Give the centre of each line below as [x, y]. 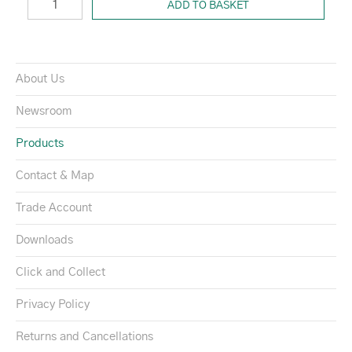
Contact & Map [55, 176]
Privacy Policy [53, 305]
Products [40, 144]
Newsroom [44, 112]
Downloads [44, 240]
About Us [40, 79]
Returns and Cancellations [84, 337]
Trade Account [54, 208]
